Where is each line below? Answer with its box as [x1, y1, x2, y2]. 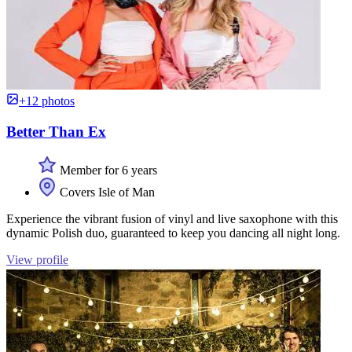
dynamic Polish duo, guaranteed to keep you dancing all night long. [6, 225, 340, 240]
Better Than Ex [6, 123, 106, 141]
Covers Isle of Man [57, 185, 155, 199]
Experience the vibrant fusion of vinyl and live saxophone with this [6, 211, 338, 225]
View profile [6, 252, 68, 266]
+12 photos [19, 94, 75, 108]
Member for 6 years [57, 163, 157, 177]
